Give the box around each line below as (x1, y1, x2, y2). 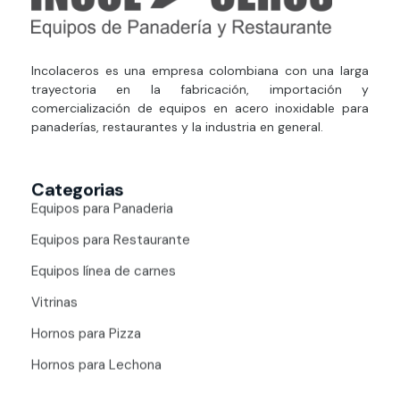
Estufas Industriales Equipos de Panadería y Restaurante (45, 35, 66, 60)
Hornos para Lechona (31, 354, 162, 373)
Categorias (31, 177, 124, 201)
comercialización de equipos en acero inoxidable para (31, 99, 369, 116)
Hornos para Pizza (31, 323, 141, 342)
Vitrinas (31, 292, 78, 311)
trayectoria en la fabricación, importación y (31, 80, 369, 97)
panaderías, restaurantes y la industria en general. (31, 118, 323, 135)
